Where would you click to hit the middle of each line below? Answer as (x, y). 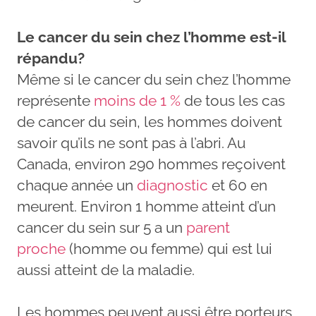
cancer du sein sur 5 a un (102, 227)
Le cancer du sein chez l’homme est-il (151, 37)
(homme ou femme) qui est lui (169, 248)
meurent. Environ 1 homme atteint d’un (146, 206)
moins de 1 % (137, 100)
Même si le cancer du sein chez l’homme (154, 79)
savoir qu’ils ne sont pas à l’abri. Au (131, 142)
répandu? (51, 58)
